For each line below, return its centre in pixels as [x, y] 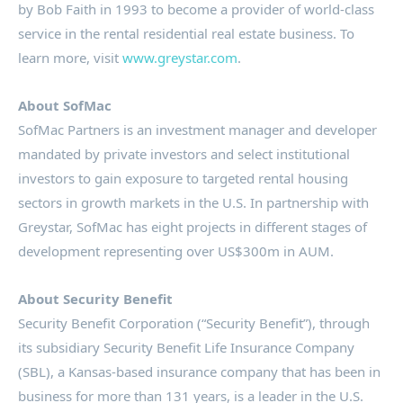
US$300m [249, 251]
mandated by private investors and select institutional [184, 153]
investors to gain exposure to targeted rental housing [183, 178]
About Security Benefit [97, 298]
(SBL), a [43, 371]
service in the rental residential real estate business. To [186, 33]
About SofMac [67, 105]
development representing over [118, 251]
